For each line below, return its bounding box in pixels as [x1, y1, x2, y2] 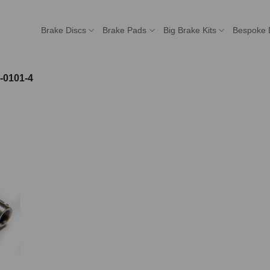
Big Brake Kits [163, 25, 216, 35]
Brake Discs [41, 25, 87, 35]
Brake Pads [102, 25, 147, 35]
